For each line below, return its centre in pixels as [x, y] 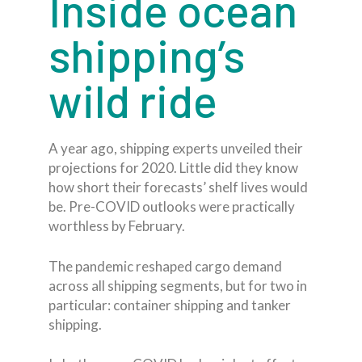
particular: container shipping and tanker [170, 305]
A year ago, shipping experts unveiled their [176, 148]
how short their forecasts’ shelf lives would [178, 187]
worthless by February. [117, 226]
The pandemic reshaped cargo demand [165, 266]
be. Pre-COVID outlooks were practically [172, 206]
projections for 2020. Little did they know [173, 168]
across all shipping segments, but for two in [178, 285]
